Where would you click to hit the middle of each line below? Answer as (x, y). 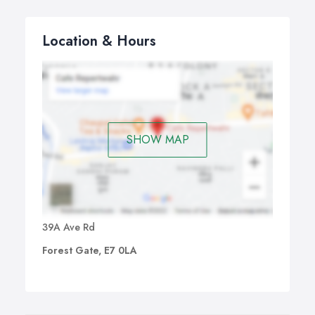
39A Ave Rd (69, 227)
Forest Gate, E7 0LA (90, 251)
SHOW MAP (157, 139)
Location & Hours (99, 41)
